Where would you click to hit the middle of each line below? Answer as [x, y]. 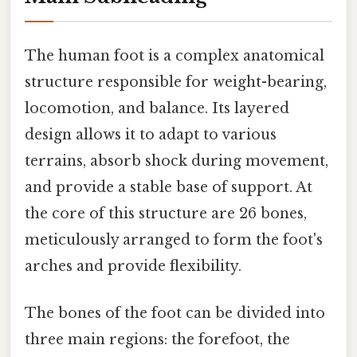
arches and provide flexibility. [133, 267]
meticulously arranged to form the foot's [174, 240]
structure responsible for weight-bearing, [176, 82]
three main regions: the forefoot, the [157, 340]
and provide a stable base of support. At [169, 188]
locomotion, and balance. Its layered [157, 109]
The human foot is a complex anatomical [175, 56]
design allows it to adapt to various [151, 135]
